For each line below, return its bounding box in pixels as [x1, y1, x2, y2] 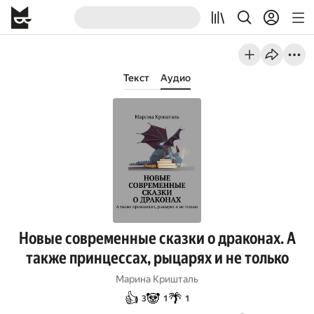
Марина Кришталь [116, 273, 198, 285]
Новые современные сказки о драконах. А [18, 228, 296, 248]
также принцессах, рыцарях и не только [25, 248, 289, 268]
